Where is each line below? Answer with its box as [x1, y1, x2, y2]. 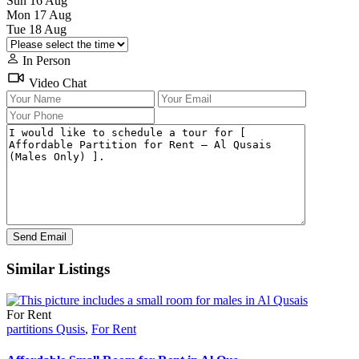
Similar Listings [6, 260, 110, 278]
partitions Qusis [6, 321, 85, 336]
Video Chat [26, 76, 87, 91]
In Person [19, 54, 71, 68]
